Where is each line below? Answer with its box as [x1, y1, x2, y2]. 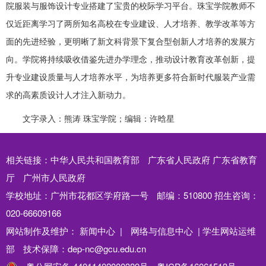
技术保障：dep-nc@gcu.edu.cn [23, 242, 146, 255]
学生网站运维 [202, 224, 256, 237]
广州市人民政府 [23, 170, 85, 183]
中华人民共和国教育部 [50, 153, 140, 166]
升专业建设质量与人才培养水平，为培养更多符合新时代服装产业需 [6, 70, 255, 83]
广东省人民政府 [148, 153, 210, 166]
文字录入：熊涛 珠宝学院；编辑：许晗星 [23, 112, 175, 124]
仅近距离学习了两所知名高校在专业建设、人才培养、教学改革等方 [6, 17, 255, 29]
